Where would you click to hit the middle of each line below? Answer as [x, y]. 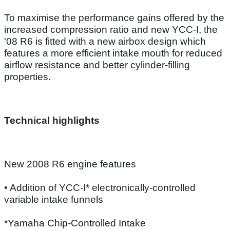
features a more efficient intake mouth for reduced [113, 53]
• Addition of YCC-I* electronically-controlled [100, 187]
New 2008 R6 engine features [70, 164]
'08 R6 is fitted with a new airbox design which [105, 41]
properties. [27, 76]
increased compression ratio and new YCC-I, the [111, 29]
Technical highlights [52, 120]
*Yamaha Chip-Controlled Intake [75, 223]
